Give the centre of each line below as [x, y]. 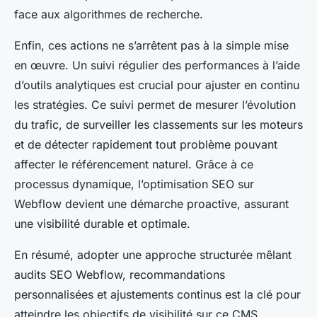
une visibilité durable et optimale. [102, 224]
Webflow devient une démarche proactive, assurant [151, 204]
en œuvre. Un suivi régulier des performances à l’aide [157, 65]
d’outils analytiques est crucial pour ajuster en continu [157, 85]
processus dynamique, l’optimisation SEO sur [134, 184]
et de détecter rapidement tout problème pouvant [146, 145]
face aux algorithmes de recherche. [109, 15]
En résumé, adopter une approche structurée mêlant [153, 255]
